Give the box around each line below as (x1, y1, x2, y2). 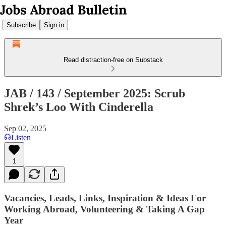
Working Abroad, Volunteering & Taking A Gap (4, 203, 205, 214)
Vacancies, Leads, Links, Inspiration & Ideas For (4, 192, 206, 203)
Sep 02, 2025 (4, 124, 46, 133)
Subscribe (7, 21, 36, 29)
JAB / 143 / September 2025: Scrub (4, 86, 185, 100)
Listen (11, 133, 31, 142)
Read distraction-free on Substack (63, 56, 163, 64)
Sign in (44, 21, 64, 29)
